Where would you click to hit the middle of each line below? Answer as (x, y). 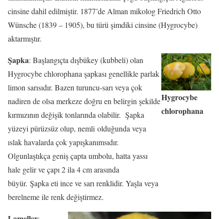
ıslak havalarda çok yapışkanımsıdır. (63, 142)
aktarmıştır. (25, 38)
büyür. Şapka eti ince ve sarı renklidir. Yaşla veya (83, 183)
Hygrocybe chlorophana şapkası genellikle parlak (84, 73)
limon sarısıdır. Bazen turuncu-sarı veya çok (75, 87)
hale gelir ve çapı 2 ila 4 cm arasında (64, 169)
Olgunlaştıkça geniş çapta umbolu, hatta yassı (78, 155)
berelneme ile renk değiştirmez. (56, 197)
